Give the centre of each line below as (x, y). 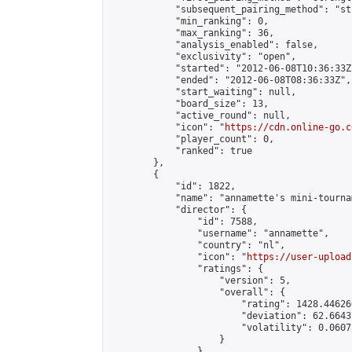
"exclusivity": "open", (203, 57)
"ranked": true (181, 151)
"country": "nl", (197, 245)
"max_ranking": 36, (192, 33)
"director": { (178, 210)
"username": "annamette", (219, 233)
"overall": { (197, 292)
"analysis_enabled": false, (214, 45)
